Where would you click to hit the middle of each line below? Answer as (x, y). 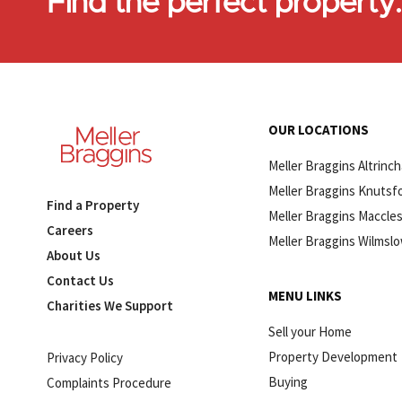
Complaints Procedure (109, 382)
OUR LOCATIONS (318, 129)
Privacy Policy (85, 357)
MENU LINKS (305, 295)
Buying (288, 381)
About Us (74, 255)
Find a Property (93, 205)
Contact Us (80, 280)
